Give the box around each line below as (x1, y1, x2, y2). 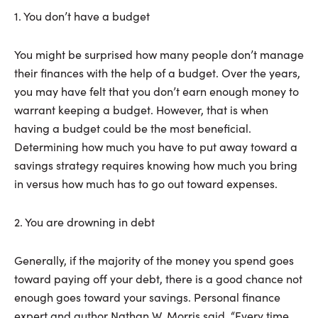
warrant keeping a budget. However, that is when (14, 102, 268, 118)
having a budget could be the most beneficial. (14, 121, 251, 136)
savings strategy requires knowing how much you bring (14, 158, 297, 173)
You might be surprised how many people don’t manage (14, 47, 304, 62)
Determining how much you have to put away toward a (14, 139, 297, 155)
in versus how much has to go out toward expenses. (14, 176, 278, 192)
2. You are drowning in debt (14, 214, 155, 230)
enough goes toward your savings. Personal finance (14, 290, 280, 305)
